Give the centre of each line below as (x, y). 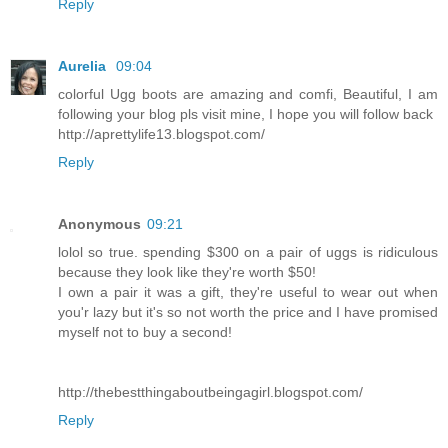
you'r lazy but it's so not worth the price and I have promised (248, 311)
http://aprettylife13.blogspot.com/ (161, 133)
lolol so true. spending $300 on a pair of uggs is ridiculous (248, 251)
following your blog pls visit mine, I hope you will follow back (245, 113)
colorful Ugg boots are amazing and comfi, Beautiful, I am (248, 93)
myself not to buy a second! (145, 331)
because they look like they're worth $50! (187, 271)
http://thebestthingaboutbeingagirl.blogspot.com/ (210, 391)
